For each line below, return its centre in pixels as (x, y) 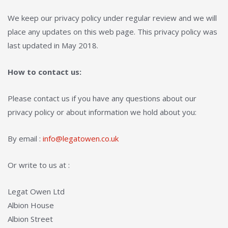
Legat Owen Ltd (36, 191)
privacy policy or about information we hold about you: (102, 112)
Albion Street (30, 219)
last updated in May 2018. (53, 45)
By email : (25, 138)
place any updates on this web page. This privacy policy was (112, 32)
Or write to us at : (39, 165)
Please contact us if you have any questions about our (102, 98)
